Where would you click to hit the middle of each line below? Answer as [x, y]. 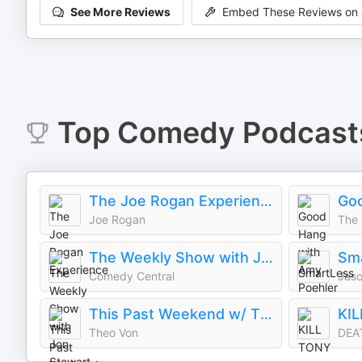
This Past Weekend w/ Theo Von [266, 314]
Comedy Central [132, 276]
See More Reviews [120, 12]
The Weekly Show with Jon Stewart [267, 257]
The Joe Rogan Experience [266, 201]
